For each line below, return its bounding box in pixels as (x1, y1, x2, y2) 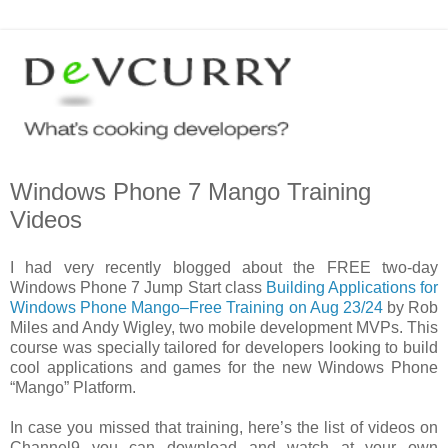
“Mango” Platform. (10, 378, 136, 396)
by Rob (382, 298, 438, 316)
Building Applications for (265, 278, 438, 296)
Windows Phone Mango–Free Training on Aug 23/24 (10, 298, 383, 316)
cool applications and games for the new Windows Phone (10, 358, 438, 376)
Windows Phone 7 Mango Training (10, 178, 371, 205)
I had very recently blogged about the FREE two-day (10, 258, 438, 276)
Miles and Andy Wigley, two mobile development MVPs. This (10, 318, 438, 336)
